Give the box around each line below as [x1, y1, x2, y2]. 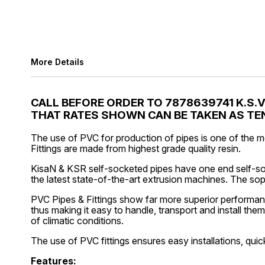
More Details [31, 57, 84, 67]
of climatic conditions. [31, 214, 124, 227]
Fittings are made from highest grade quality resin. [31, 142, 241, 154]
